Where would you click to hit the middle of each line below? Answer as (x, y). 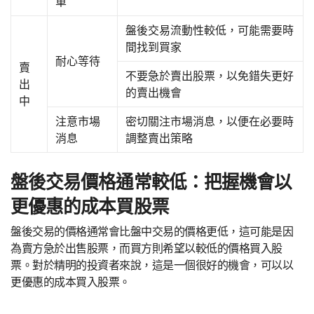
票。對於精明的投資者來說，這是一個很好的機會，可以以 (152, 265)
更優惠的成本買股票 (90, 206)
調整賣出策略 (159, 138)
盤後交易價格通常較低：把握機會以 (151, 182)
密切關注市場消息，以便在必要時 (210, 121)
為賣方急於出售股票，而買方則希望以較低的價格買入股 (146, 248)
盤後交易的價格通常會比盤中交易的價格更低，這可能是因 (152, 232)
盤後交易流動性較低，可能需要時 (210, 30)
